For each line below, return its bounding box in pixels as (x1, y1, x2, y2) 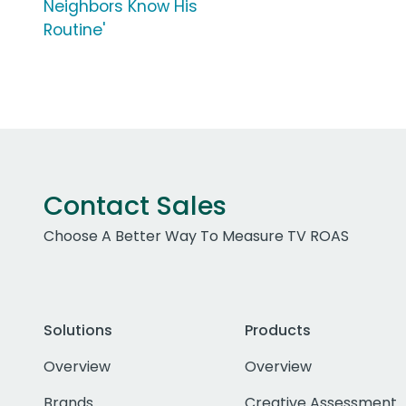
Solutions (43, 320, 112, 342)
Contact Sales (43, 188, 227, 225)
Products (244, 320, 311, 342)
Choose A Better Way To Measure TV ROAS (43, 226, 349, 247)
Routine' (43, 19, 105, 42)
